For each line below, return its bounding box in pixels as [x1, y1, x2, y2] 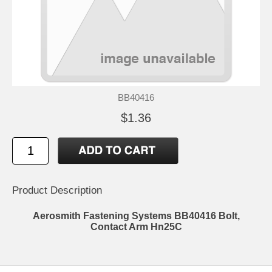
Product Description [12, 185, 102, 197]
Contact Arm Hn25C [90, 222, 182, 233]
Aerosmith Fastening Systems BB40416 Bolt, [32, 211, 240, 222]
